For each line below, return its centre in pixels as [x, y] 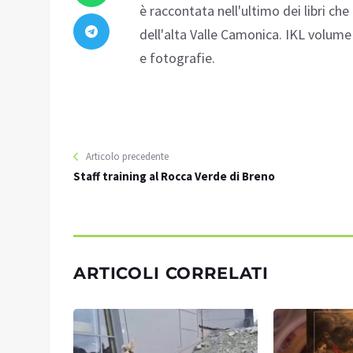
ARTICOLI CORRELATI [171, 273]
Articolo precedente [127, 157]
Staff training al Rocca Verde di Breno [174, 176]
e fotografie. [177, 58]
